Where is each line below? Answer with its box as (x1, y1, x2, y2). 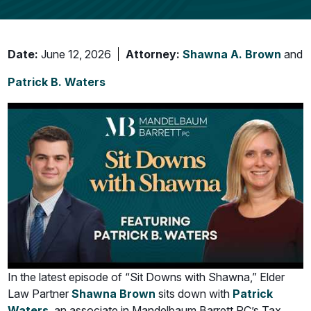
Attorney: (126, 47, 180, 61)
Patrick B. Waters (8, 75, 106, 89)
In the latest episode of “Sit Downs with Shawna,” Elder (8, 270, 285, 285)
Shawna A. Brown (183, 47, 282, 61)
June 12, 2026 (38, 47, 112, 61)
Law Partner (8, 287, 72, 301)
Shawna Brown (72, 287, 156, 301)
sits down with (155, 287, 230, 301)
